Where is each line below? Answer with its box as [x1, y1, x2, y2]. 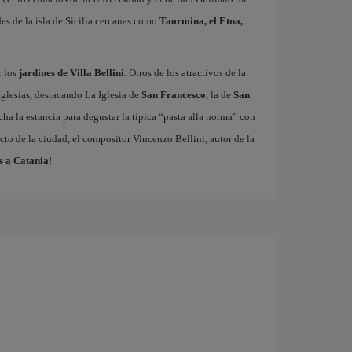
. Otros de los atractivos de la [123, 67, 246, 79]
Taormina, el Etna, [159, 15, 243, 27]
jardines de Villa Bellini [18, 67, 124, 79]
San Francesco [141, 89, 206, 101]
